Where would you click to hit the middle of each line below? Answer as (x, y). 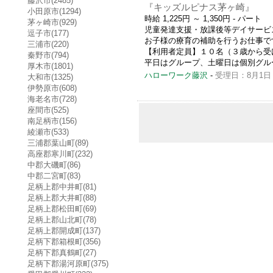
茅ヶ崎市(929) (52, 22)
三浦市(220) (48, 44)
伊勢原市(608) (52, 88)
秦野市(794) (48, 55)
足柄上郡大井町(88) (62, 197)
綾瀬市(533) (48, 132)
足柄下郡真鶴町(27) (62, 252)
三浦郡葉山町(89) (58, 143)
